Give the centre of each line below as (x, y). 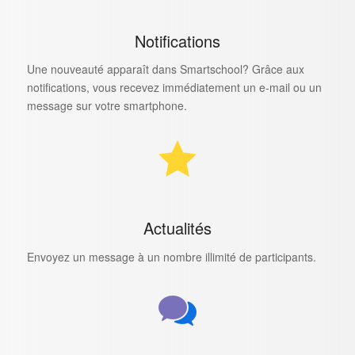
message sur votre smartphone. (107, 106)
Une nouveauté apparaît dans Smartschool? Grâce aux (165, 69)
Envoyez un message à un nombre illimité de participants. (171, 257)
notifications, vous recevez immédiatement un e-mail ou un (174, 88)
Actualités (177, 228)
